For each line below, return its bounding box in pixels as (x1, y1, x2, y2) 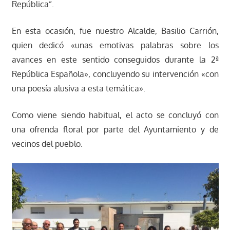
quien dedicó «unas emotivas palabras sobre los (11, 40, 219, 50)
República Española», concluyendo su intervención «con (11, 68, 219, 79)
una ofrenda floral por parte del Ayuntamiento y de (11, 124, 219, 135)
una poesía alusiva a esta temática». (11, 83, 145, 93)
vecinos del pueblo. (11, 138, 83, 149)
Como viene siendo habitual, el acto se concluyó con (11, 109, 219, 120)
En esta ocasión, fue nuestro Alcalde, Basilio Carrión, (11, 25, 219, 36)
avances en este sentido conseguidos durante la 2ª (11, 54, 219, 65)
